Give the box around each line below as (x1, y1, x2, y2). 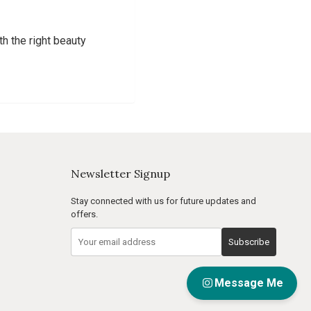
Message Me (215, 276, 283, 289)
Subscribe (228, 237, 269, 247)
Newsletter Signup (71, 167, 170, 180)
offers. (71, 209, 98, 219)
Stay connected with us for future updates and (71, 196, 256, 206)
